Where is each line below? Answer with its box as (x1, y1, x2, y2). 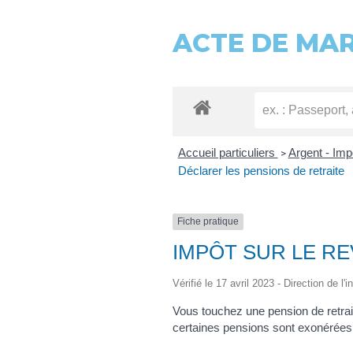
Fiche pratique (177, 216, 239, 228)
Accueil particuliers (177, 146, 278, 160)
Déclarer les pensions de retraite (177, 164, 344, 178)
